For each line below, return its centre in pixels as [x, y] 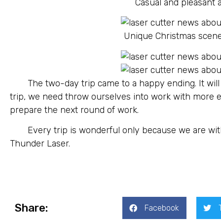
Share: [31, 208]
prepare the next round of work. [74, 110]
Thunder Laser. [40, 143]
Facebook [162, 208]
